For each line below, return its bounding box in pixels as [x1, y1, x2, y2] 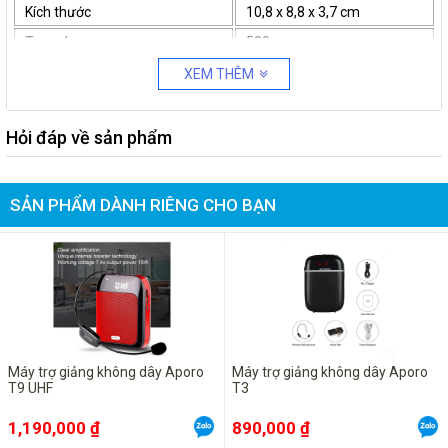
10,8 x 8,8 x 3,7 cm [246, 4, 360, 20]
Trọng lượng [25, 34, 101, 50]
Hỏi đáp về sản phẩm [6, 127, 172, 148]
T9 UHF [8, 380, 53, 396]
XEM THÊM [184, 66, 254, 82]
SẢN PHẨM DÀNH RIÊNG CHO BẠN [10, 195, 276, 215]
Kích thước [25, 4, 91, 20]
